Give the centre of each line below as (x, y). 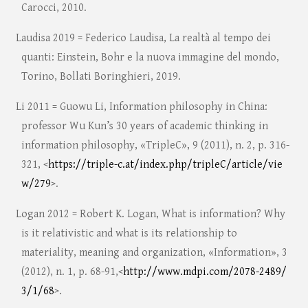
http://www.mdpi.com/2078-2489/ (205, 272)
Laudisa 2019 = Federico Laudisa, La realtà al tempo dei (143, 38)
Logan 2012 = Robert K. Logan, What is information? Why (150, 214)
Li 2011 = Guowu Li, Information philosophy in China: (141, 107)
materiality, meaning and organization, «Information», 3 (154, 253)
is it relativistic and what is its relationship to (129, 234)
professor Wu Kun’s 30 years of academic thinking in (144, 126)
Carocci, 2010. (54, 8)
